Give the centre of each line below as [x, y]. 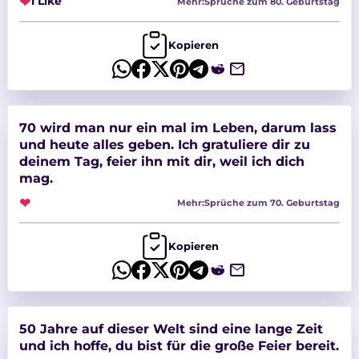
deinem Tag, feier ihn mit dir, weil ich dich [161, 161]
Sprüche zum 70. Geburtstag [272, 202]
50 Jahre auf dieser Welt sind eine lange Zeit [171, 328]
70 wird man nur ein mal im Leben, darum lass [177, 127]
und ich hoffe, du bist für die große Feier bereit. [179, 345]
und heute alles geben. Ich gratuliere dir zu [164, 144]
